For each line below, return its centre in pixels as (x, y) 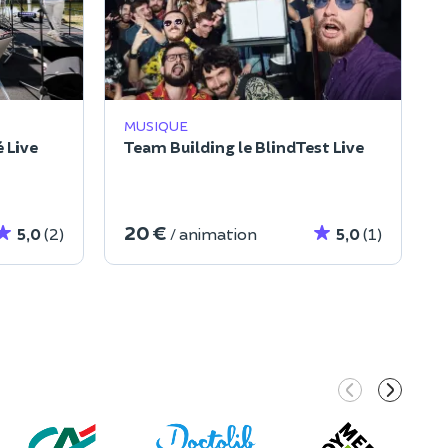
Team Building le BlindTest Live (244, 147)
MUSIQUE (156, 126)
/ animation (213, 234)
